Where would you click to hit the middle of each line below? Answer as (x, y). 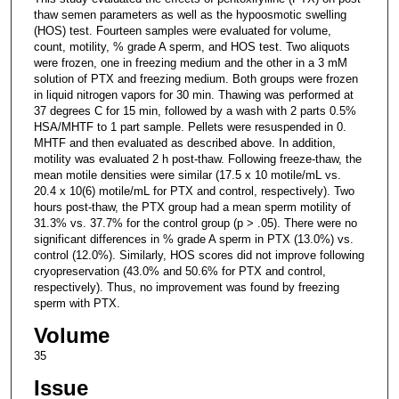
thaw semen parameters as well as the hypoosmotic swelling (190, 14)
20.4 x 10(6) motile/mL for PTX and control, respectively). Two (194, 191)
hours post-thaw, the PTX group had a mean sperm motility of (192, 207)
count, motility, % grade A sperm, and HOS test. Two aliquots (191, 46)
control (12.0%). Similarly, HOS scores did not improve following (199, 255)
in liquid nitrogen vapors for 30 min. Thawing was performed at (193, 94)
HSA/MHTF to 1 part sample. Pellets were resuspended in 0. (190, 126)
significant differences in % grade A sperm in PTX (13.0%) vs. (193, 239)
